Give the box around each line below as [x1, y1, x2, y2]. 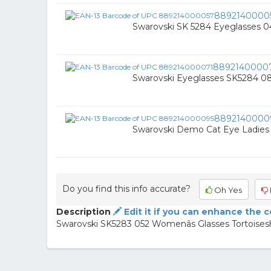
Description [56, 206, 111, 217]
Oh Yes [212, 185, 242, 195]
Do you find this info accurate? [62, 183, 191, 194]
